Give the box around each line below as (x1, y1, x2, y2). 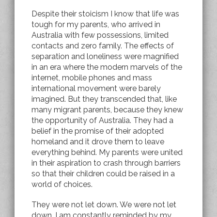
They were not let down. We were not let (31, 200, 176, 209)
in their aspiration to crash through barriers (31, 158, 181, 168)
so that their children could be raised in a (31, 169, 175, 178)
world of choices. (31, 179, 93, 189)
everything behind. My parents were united (31, 147, 183, 157)
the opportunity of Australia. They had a (31, 115, 173, 125)
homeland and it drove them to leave (31, 137, 164, 146)
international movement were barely (31, 83, 161, 93)
